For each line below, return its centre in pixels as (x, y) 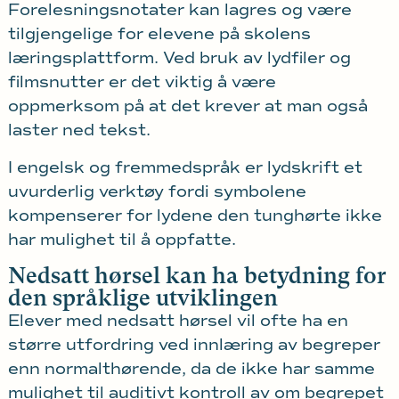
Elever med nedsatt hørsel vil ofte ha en (178, 321)
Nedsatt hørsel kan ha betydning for (197, 276)
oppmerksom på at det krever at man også (187, 106)
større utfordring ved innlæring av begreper (194, 345)
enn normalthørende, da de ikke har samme (191, 369)
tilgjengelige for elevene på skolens (159, 34)
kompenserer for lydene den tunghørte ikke (195, 215)
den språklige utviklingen (142, 298)
